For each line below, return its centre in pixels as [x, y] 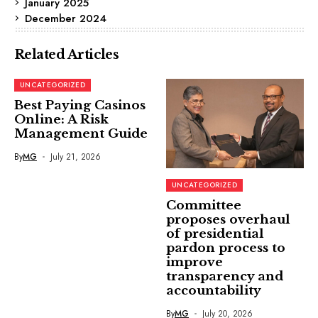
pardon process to [226, 248]
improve [194, 262]
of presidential [215, 234]
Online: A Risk [61, 119]
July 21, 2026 [75, 157]
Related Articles [67, 54]
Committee [204, 205]
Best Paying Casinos [80, 105]
